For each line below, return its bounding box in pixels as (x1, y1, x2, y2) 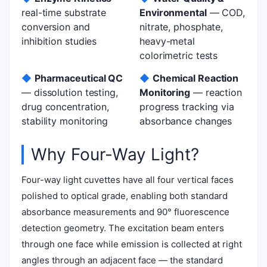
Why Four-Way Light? (31, 144, 199, 164)
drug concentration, (21, 101, 110, 113)
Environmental (139, 7, 207, 18)
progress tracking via (139, 101, 234, 113)
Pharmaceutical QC (34, 72, 123, 84)
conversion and (21, 21, 90, 33)
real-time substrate (21, 7, 107, 18)
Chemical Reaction (152, 72, 239, 84)
